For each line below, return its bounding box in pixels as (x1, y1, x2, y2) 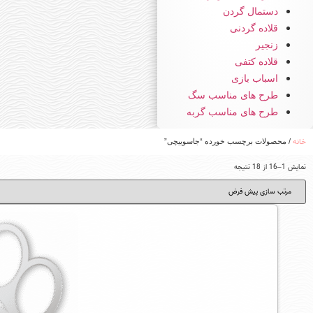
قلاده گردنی (230, 22, 278, 34)
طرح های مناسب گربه (187, 105, 278, 117)
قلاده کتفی (235, 55, 278, 67)
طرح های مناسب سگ (188, 89, 278, 101)
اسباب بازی (231, 72, 278, 84)
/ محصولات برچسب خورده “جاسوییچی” (164, 136, 293, 145)
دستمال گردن (223, 5, 278, 17)
